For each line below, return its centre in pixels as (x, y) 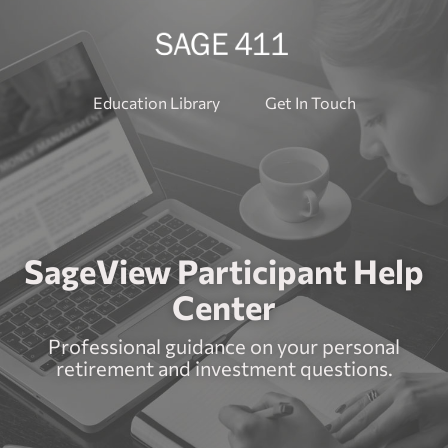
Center (224, 307)
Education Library (156, 103)
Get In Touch (310, 103)
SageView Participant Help (224, 271)
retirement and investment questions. (224, 368)
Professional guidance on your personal (224, 346)
